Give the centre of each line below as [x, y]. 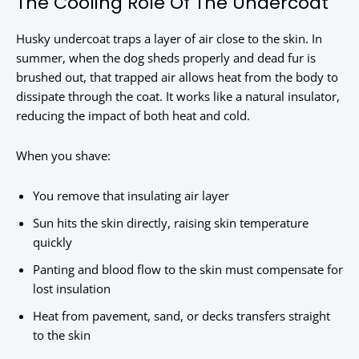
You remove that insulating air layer [131, 196]
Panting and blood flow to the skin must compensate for [188, 270]
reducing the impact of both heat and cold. [133, 116]
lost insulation [72, 289]
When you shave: [63, 156]
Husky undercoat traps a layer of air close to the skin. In [169, 39]
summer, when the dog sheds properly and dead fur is [166, 58]
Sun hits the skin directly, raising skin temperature [171, 223]
